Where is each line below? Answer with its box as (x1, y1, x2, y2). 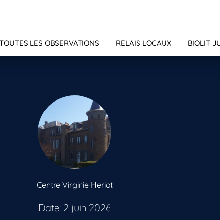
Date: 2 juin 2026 (38, 201, 111, 214)
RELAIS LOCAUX (115, 38, 171, 48)
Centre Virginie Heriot (36, 180, 113, 190)
